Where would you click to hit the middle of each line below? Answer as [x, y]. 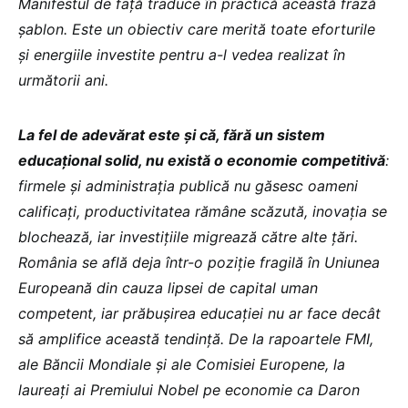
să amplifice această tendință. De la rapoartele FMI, [196, 339]
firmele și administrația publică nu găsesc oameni [188, 186]
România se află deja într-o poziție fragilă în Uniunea [199, 262]
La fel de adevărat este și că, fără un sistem [172, 135]
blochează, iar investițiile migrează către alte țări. [188, 237]
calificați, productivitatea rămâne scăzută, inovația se [203, 211]
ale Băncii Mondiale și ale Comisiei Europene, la [182, 364]
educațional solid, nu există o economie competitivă [202, 160]
